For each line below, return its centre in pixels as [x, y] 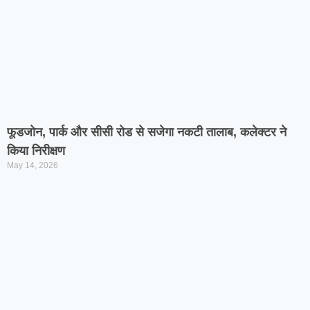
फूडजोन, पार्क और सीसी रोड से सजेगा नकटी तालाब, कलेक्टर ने [147, 132]
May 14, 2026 [33, 165]
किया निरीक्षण [36, 151]
